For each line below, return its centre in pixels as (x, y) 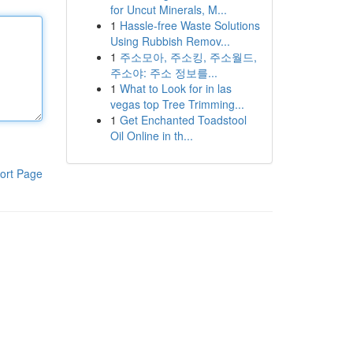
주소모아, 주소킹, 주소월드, (188, 57)
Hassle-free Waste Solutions (190, 25)
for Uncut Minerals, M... (168, 9)
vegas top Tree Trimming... (177, 104)
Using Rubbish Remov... (170, 41)
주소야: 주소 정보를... (163, 72)
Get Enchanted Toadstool (183, 120)
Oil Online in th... (151, 136)
